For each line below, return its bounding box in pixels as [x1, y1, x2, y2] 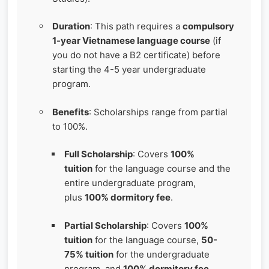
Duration [52, 20, 90, 32]
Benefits [52, 106, 89, 118]
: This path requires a [90, 20, 183, 32]
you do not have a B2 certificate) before [52, 49, 220, 61]
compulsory [183, 20, 234, 32]
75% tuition [64, 248, 113, 260]
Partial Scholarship [64, 219, 147, 231]
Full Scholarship [64, 148, 133, 160]
